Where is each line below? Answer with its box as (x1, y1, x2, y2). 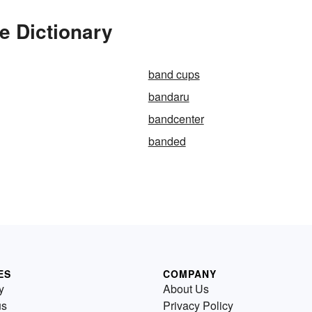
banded (148, 132, 186, 149)
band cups (148, 65, 200, 82)
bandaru (148, 88, 189, 104)
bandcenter (148, 110, 204, 127)
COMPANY (163, 266, 217, 281)
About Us (163, 280, 209, 297)
